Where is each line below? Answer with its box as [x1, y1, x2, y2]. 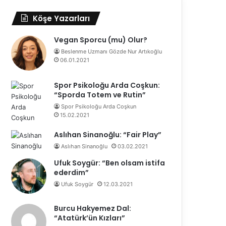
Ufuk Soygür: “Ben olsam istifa [54, 158, 165, 168]
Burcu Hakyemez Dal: [54, 203, 132, 214]
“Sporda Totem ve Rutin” [54, 90, 146, 100]
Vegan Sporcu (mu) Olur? [54, 35, 148, 45]
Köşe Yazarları [33, 13, 90, 24]
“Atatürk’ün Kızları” [54, 213, 126, 223]
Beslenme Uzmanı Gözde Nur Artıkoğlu [61, 48, 162, 55]
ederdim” [54, 167, 89, 178]
